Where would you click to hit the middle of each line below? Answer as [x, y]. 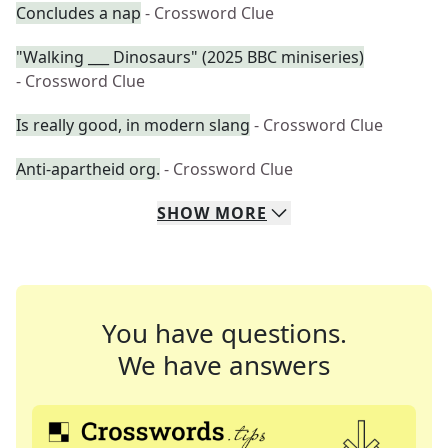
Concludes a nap [78, 13]
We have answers [224, 365]
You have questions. [224, 333]
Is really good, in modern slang [133, 125]
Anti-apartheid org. [88, 169]
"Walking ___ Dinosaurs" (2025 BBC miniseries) [190, 57]
